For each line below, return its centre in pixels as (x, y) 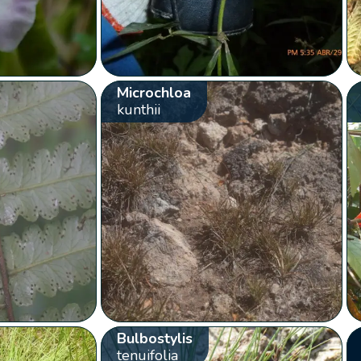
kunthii (138, 109)
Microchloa (154, 92)
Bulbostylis (154, 338)
